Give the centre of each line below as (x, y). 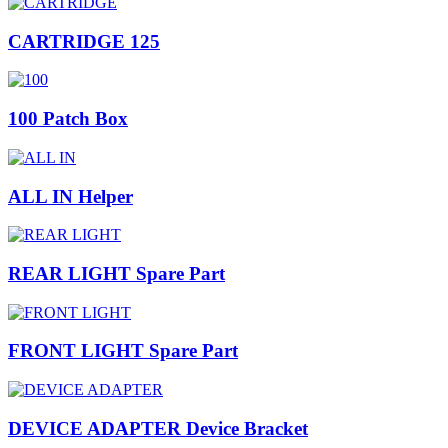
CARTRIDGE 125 (84, 41)
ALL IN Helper (70, 196)
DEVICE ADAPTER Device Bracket (158, 428)
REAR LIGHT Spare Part (116, 273)
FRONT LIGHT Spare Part (123, 351)
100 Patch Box (68, 119)
